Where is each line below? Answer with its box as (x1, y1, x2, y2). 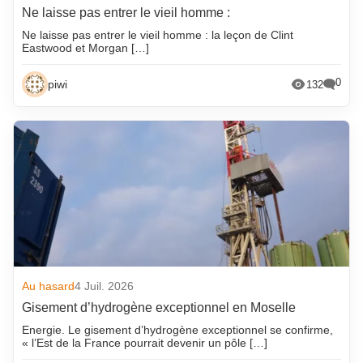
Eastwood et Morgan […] (22, 41, 150, 55)
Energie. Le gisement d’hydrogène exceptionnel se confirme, (22, 323, 334, 337)
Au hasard (22, 280, 75, 293)
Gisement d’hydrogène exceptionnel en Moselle (22, 301, 297, 315)
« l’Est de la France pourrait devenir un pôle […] (22, 336, 268, 350)
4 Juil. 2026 (75, 280, 135, 293)
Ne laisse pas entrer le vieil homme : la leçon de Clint (22, 28, 294, 42)
